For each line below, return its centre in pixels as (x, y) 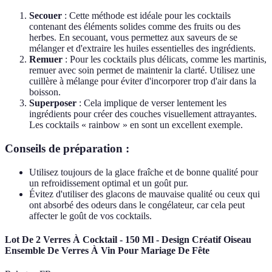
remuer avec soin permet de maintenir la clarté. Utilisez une (142, 70)
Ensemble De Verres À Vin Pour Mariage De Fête (107, 251)
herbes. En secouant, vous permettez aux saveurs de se (133, 38)
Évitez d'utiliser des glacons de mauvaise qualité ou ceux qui (144, 194)
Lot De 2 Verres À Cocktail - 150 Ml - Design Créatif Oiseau (128, 240)
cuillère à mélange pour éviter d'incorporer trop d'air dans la (143, 81)
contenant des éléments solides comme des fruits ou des (135, 27)
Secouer (46, 16)
